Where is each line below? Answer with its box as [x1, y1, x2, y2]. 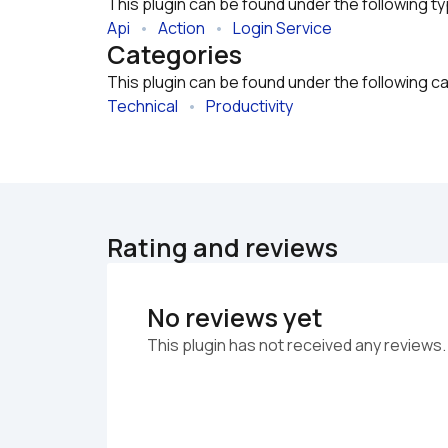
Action [158, 17, 205, 39]
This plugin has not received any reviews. [147, 334, 446, 356]
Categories [107, 37, 242, 72]
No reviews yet [147, 300, 323, 335]
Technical [107, 95, 178, 117]
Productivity [206, 95, 293, 117]
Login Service [233, 17, 332, 39]
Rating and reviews [107, 230, 338, 265]
